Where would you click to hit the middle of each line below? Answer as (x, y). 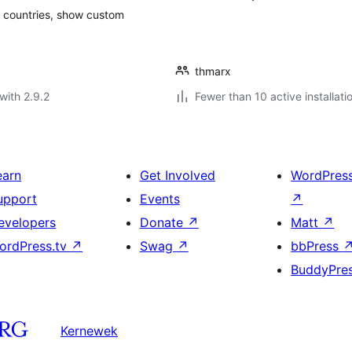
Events (159, 199)
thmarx (213, 71)
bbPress (317, 246)
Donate (163, 222)
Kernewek (89, 330)
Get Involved (177, 175)
